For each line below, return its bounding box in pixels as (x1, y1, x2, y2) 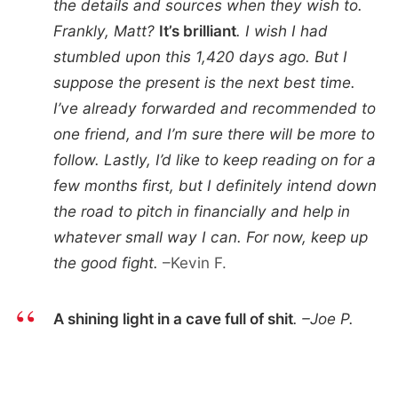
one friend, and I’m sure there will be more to (52, 123, 375, 143)
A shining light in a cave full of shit (52, 309, 293, 329)
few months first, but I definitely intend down (52, 175, 377, 195)
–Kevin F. (157, 252, 227, 272)
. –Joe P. (292, 309, 354, 329)
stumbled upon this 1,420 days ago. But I (52, 46, 347, 66)
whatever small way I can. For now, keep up (52, 227, 368, 246)
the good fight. (52, 252, 158, 272)
